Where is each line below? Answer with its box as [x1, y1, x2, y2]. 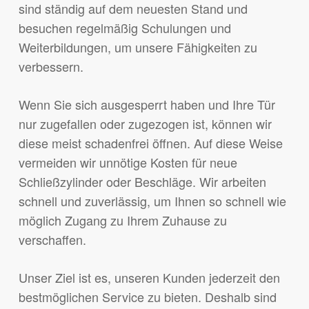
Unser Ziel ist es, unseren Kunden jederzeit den [18, 268, 280, 287]
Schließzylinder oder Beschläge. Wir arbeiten [18, 172, 266, 191]
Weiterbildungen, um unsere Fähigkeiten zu [18, 38, 257, 57]
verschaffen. [18, 230, 86, 249]
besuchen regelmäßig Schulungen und [18, 19, 231, 37]
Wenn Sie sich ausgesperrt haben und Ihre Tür [18, 95, 275, 114]
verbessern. [18, 57, 83, 76]
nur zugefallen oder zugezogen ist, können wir [18, 114, 272, 133]
